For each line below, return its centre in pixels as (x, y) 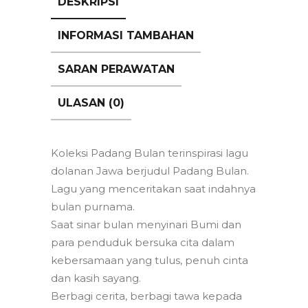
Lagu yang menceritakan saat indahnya (153, 189)
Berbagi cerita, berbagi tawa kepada (146, 296)
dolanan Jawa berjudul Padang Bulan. (150, 171)
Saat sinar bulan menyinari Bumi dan (146, 225)
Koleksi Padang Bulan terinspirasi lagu (150, 153)
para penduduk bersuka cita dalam (143, 243)
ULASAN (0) (91, 103)
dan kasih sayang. (96, 278)
